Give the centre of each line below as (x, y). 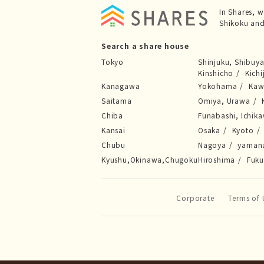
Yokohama (218, 86)
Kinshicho (216, 73)
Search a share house (145, 46)
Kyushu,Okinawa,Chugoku (150, 159)
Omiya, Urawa (224, 100)
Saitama (117, 100)
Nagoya (212, 145)
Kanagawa (121, 86)
